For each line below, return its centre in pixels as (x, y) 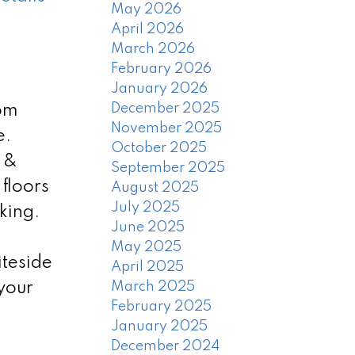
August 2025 (155, 188)
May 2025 (147, 248)
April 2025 (148, 267)
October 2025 (159, 149)
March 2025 (153, 287)
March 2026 (153, 50)
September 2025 (168, 168)
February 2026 (162, 69)
